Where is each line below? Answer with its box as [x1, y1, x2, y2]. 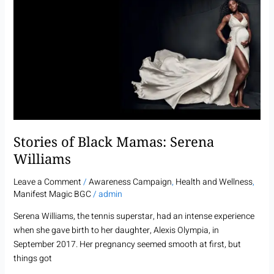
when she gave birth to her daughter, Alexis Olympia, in [13, 224, 219, 237]
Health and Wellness [175, 176, 253, 189]
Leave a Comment [13, 176, 81, 189]
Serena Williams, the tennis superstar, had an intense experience [13, 210, 254, 223]
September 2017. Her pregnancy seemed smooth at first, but [13, 238, 241, 251]
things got [13, 252, 52, 265]
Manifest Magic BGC [13, 188, 91, 201]
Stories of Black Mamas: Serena [13, 131, 214, 150]
